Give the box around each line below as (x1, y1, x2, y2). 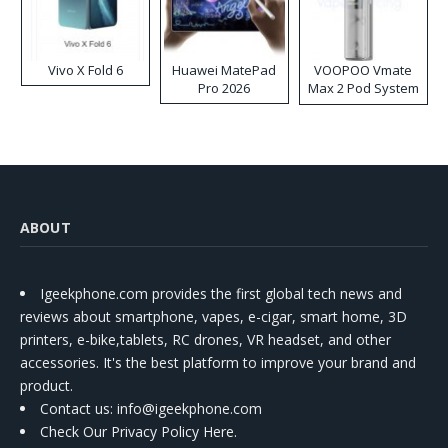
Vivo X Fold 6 (47, 61, 123, 80)
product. (20, 376, 73, 396)
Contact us (40, 399, 110, 419)
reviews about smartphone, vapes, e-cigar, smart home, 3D (20, 307, 407, 327)
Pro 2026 (198, 79, 251, 98)
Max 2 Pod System (307, 79, 419, 98)
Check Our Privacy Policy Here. (40, 422, 237, 442)
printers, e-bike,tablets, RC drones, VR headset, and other (20, 330, 391, 350)
